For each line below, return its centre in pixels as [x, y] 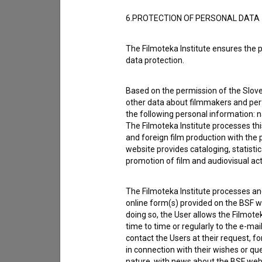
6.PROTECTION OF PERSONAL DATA [193, 18]
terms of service [185, 205]
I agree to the [122, 205]
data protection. [155, 60]
